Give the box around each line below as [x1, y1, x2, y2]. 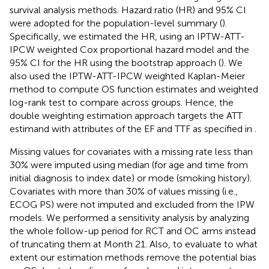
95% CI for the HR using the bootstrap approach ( [10, 56, 221, 68]
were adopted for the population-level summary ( [10, 17, 222, 29]
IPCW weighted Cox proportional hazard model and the [10, 43, 249, 55]
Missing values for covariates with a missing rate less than [10, 145, 253, 157]
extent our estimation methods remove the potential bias [10, 251, 256, 263]
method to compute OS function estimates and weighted [10, 83, 258, 95]
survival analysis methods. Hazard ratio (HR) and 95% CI [10, 4, 246, 16]
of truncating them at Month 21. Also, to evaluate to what [10, 238, 258, 250]
